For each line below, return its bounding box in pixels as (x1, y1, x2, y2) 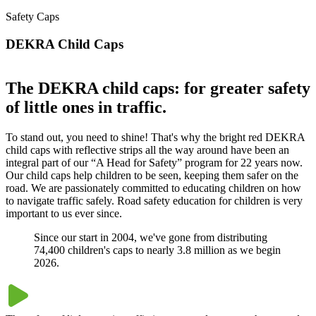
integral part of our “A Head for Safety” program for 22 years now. (6, 157, 303, 169)
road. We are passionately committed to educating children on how (6, 182, 301, 195)
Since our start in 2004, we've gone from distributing (34, 231, 267, 244)
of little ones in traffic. (6, 98, 166, 117)
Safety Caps (6, 11, 59, 23)
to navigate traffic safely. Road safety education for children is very (6, 195, 303, 207)
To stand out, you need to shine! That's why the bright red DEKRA (6, 131, 305, 144)
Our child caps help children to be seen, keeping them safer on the (6, 169, 298, 182)
